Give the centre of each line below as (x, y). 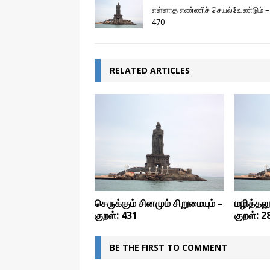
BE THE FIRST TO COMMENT (168, 248)
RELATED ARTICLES (150, 71)
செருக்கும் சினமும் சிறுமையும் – (159, 203)
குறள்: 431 (116, 215)
